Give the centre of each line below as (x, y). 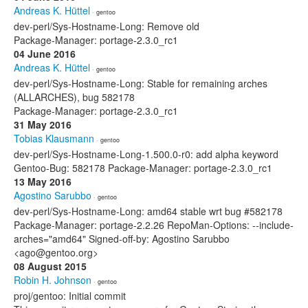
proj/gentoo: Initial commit (70, 296)
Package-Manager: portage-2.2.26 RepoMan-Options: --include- (154, 225)
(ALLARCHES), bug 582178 (74, 97)
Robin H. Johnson (53, 280)
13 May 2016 (43, 181)
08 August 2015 (50, 266)
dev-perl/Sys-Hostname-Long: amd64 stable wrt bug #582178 (148, 211)
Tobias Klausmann (54, 138)
